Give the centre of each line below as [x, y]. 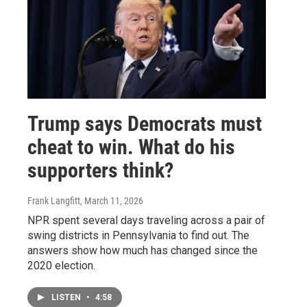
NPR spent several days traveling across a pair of [146, 220]
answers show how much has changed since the [143, 250]
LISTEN [67, 297]
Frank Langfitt [54, 200]
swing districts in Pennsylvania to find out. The [138, 235]
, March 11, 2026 [112, 200]
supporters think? [100, 170]
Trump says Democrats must [145, 123]
